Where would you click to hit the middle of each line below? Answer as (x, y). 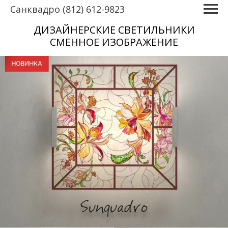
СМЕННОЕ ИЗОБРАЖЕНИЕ (114, 42)
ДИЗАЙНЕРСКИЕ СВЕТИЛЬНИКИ (114, 30)
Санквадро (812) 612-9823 (67, 9)
